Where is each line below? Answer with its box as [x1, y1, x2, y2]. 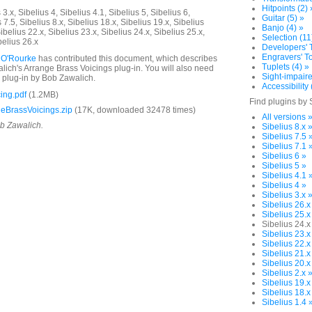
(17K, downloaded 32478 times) [72, 105, 196, 115]
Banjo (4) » [262, 23, 304, 33]
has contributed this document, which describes [36, 54, 217, 63]
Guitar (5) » [262, 13, 304, 23]
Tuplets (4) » [262, 62, 309, 72]
